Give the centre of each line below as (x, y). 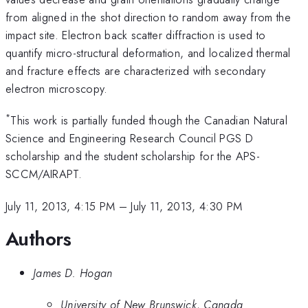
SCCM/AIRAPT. (44, 174)
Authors (38, 239)
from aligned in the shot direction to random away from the (148, 17)
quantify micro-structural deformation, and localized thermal (148, 53)
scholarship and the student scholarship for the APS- (133, 156)
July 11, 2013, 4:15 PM (60, 206)
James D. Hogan (73, 273)
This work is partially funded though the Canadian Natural (149, 121)
